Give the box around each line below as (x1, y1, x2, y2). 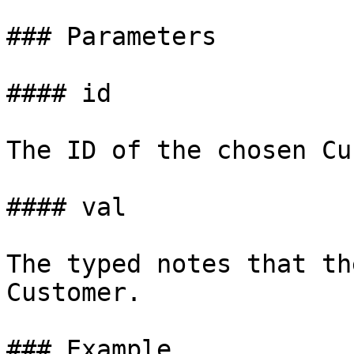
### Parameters (6, 22, 217, 51)
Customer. (6, 278, 141, 307)
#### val (6, 193, 126, 221)
